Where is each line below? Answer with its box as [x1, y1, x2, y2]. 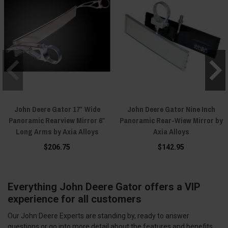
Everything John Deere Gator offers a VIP [8, 180, 201, 193]
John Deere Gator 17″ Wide [14, 103, 100, 115]
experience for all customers [8, 192, 141, 205]
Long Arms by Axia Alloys [15, 126, 99, 137]
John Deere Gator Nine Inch [127, 103, 215, 115]
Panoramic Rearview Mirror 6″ [9, 115, 105, 126]
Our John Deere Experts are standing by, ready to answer [8, 211, 189, 220]
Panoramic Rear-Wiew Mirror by [119, 115, 223, 126]
